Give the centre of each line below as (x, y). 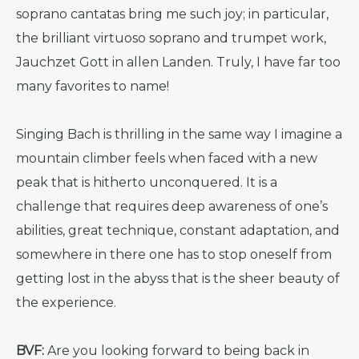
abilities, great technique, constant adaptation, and (178, 230)
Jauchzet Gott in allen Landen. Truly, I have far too (178, 62)
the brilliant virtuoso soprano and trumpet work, (171, 38)
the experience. (66, 303)
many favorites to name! (93, 86)
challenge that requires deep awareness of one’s (172, 206)
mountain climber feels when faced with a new (167, 158)
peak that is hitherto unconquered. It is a (147, 182)
